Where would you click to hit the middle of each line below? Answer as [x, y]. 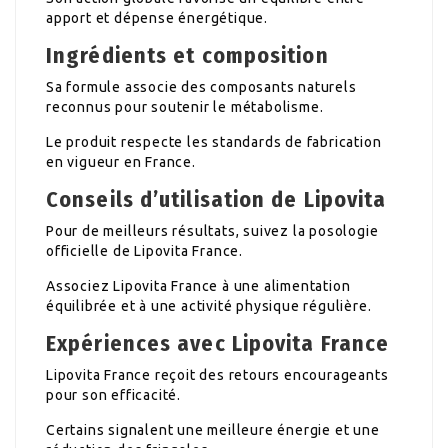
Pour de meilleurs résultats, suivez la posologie [212, 230]
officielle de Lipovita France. [145, 250]
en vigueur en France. [121, 161]
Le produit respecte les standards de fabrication [214, 141]
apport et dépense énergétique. [157, 17]
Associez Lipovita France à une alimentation [198, 285]
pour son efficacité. [114, 394]
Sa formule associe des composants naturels [201, 86]
